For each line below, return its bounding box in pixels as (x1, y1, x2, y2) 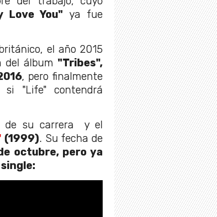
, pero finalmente (22, 70, 103, 83)
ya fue (63, 8, 103, 21)
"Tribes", (58, 57, 103, 69)
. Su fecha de (39, 132, 103, 145)
